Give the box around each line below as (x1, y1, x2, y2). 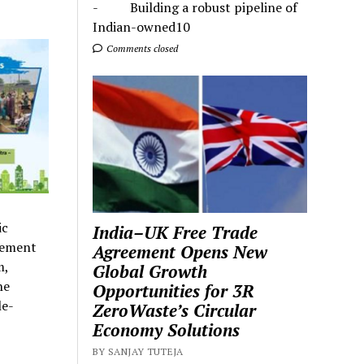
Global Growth (93, 259, 208, 283)
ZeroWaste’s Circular (93, 298, 257, 322)
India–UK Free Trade (93, 220, 258, 244)
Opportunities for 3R (93, 279, 255, 302)
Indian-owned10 (93, 18, 191, 37)
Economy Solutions (93, 318, 240, 341)
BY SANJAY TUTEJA (93, 344, 184, 357)
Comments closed (104, 42, 179, 55)
